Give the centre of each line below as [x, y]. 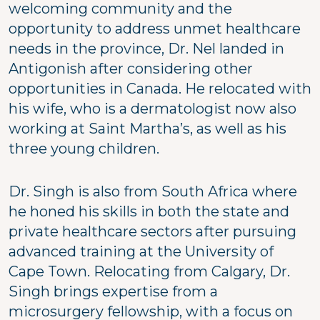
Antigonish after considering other [131, 68]
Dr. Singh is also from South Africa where [153, 191]
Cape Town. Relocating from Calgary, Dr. [149, 271]
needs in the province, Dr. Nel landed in [146, 48]
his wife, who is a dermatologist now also [152, 108]
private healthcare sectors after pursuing [152, 231]
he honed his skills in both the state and [149, 211]
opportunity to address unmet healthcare [155, 28]
